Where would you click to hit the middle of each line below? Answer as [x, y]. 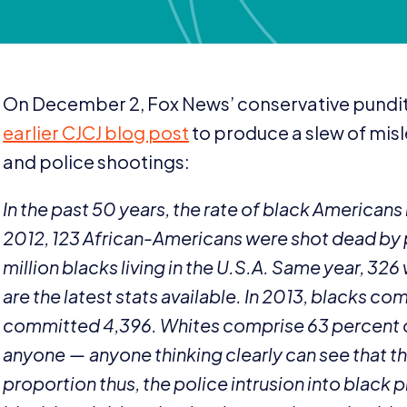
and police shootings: [98, 161]
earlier [33, 132]
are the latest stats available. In [133, 295]
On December [66, 103]
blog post [146, 132]
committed [53, 324]
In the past [48, 208]
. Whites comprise [230, 324]
